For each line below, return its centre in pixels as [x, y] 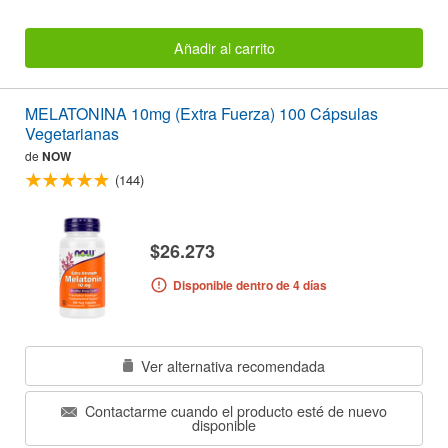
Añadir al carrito [224, 47]
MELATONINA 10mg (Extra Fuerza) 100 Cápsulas [201, 114]
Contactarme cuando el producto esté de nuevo [234, 411]
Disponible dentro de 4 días [249, 284]
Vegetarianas [72, 134]
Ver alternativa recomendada [231, 365]
